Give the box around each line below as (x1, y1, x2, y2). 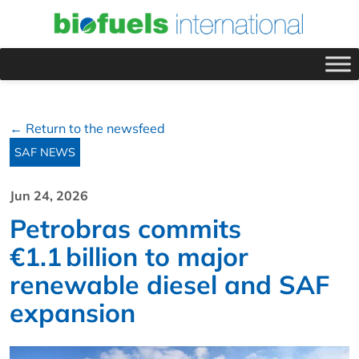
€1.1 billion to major (10, 240, 248, 272)
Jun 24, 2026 (10, 187, 88, 204)
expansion (10, 296, 135, 329)
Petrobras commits (10, 212, 241, 244)
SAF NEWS (14, 144, 75, 159)
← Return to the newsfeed (10, 119, 165, 136)
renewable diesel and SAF (10, 268, 329, 301)
